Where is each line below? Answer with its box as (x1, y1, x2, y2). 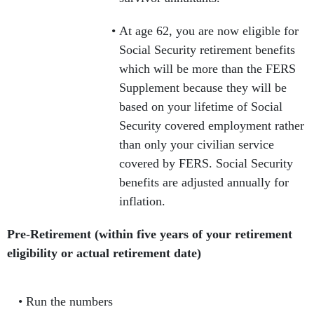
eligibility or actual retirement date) (7, 246, 201, 261)
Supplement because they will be (119, 81, 287, 95)
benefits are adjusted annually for (119, 175, 289, 190)
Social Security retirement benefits (119, 43, 295, 57)
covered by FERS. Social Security (119, 156, 293, 171)
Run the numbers (25, 294, 116, 309)
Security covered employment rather (119, 118, 304, 133)
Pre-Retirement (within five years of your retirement (7, 227, 292, 242)
